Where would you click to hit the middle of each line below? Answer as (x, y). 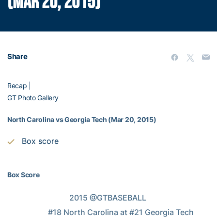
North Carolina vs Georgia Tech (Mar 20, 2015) (82, 120)
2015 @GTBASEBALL (38, 198)
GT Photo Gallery (33, 98)
